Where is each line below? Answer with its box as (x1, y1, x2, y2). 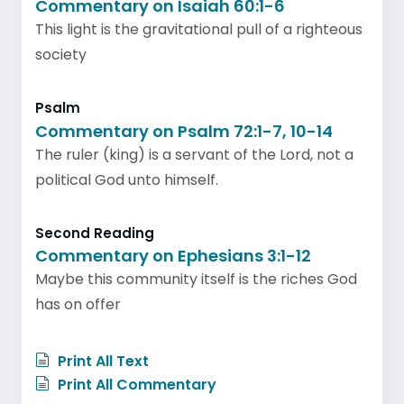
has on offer (35, 294, 121, 315)
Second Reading (35, 223, 154, 243)
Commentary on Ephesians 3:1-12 (35, 244, 311, 267)
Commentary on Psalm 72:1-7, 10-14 (35, 119, 333, 142)
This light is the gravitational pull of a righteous (35, 19, 363, 40)
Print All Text (54, 351, 149, 372)
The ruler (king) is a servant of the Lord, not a (35, 143, 353, 165)
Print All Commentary (54, 374, 216, 395)
